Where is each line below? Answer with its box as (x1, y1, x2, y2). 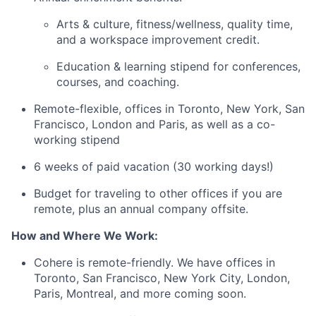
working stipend (34, 133, 120, 147)
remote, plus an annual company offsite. (34, 202, 248, 217)
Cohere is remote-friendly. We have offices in (34, 255, 275, 270)
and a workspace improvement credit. (56, 32, 260, 47)
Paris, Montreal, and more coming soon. (34, 286, 246, 301)
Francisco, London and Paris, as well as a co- (34, 117, 275, 132)
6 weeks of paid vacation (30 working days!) (34, 159, 274, 174)
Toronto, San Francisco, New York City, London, (34, 271, 290, 286)
